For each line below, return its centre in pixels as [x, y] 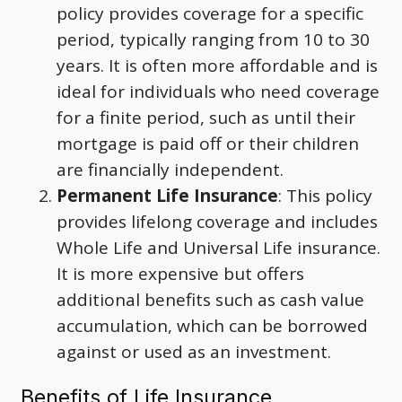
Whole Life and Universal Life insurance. [218, 247]
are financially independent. [170, 169]
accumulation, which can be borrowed [212, 325]
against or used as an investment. [194, 351]
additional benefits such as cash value [210, 299]
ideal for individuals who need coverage [218, 91]
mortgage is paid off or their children [208, 143]
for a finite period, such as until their [206, 117]
